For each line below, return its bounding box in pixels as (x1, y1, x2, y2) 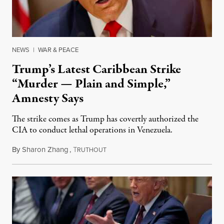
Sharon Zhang (22, 143, 68, 155)
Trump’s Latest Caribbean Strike (12, 60, 181, 78)
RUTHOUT (77, 145, 106, 154)
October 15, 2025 (106, 143, 160, 155)
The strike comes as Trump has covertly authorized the (12, 112, 198, 125)
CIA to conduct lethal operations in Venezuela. (12, 123, 172, 136)
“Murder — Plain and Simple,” (12, 74, 170, 93)
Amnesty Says (12, 89, 83, 107)
